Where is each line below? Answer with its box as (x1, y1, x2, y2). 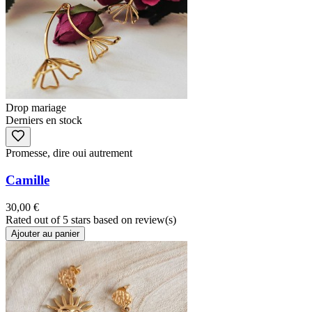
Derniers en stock (6, 114, 82, 127)
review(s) (135, 213, 176, 226)
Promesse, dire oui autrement (6, 147, 132, 159)
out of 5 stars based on (34, 213, 135, 226)
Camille (6, 172, 49, 187)
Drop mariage (6, 102, 66, 114)
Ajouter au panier (11, 228, 79, 239)
